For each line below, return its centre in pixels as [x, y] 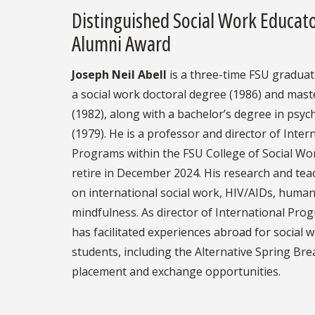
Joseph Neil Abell [119, 74]
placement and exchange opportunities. [176, 271]
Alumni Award [121, 43]
